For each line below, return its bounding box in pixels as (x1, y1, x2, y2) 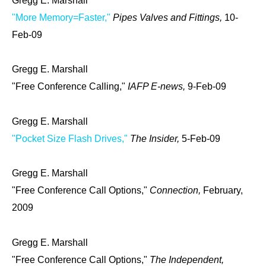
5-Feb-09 (182, 133, 220, 144)
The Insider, (130, 133, 182, 144)
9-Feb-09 (188, 81, 226, 92)
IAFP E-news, (128, 81, 188, 92)
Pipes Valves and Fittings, (113, 12, 224, 23)
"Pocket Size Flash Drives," (12, 133, 128, 144)
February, (203, 185, 243, 196)
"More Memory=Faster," (12, 12, 110, 23)
